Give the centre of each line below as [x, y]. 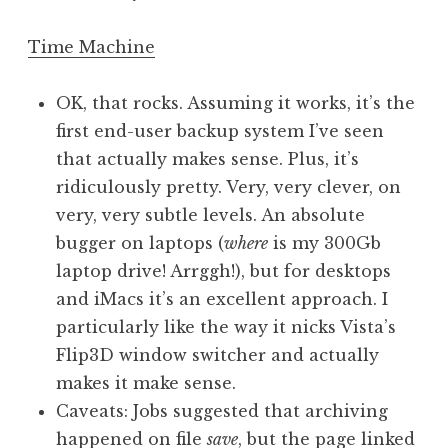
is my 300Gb [324, 243]
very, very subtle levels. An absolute [210, 215]
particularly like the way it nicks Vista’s [226, 327]
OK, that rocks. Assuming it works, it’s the [235, 103]
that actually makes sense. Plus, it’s [207, 159]
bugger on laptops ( [140, 243]
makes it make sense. [146, 383]
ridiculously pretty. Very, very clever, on [228, 187]
